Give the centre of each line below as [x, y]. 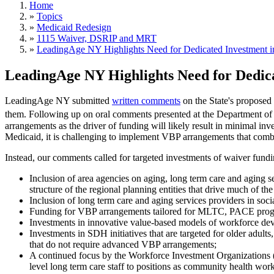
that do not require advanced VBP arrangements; [123, 244]
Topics [50, 16]
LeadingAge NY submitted [58, 101]
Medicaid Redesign [74, 27]
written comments [146, 101]
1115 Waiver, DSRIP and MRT [97, 38]
